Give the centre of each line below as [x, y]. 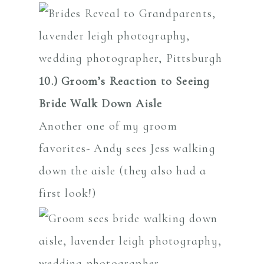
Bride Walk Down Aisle [101, 103]
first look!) [68, 193]
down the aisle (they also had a [123, 171]
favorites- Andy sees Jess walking [127, 148]
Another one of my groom [108, 126]
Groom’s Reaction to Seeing [136, 81]
